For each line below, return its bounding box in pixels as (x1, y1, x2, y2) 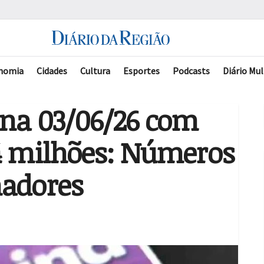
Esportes (123, 65, 160, 77)
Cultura (80, 65, 110, 77)
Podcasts (173, 65, 210, 77)
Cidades (37, 65, 67, 77)
